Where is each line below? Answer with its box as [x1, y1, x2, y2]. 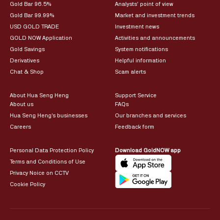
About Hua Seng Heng [10, 92, 69, 98]
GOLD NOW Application [10, 35, 72, 41]
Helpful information [115, 57, 166, 63]
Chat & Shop [10, 69, 44, 75]
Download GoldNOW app [115, 147, 181, 153]
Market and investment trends [115, 12, 194, 18]
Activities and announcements [115, 35, 195, 41]
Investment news [115, 24, 159, 29]
